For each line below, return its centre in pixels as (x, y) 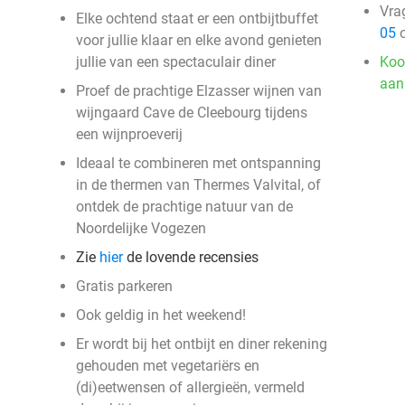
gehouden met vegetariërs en (168, 366)
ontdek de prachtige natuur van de (184, 207)
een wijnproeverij (129, 134)
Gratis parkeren (124, 286)
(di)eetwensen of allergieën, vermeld (190, 387)
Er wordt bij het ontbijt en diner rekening (202, 344)
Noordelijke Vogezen (141, 228)
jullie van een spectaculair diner (176, 62)
